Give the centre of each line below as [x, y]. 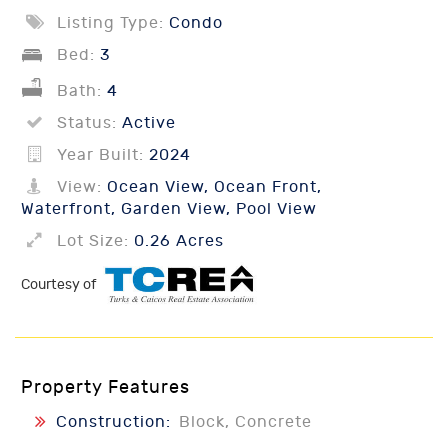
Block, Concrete [245, 422]
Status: [87, 123]
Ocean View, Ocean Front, [212, 187]
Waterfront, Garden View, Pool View [169, 209]
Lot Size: [93, 241]
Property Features [105, 388]
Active [146, 123]
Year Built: [100, 155]
